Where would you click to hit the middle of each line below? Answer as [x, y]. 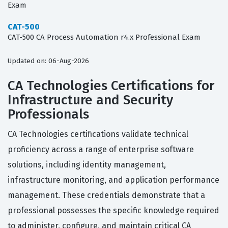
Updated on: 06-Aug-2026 [48, 61]
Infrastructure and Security [90, 100]
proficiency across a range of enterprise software [101, 150]
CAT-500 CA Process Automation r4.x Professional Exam [104, 37]
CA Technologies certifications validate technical [98, 134]
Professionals [48, 115]
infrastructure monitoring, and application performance [113, 180]
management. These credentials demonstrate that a [106, 195]
